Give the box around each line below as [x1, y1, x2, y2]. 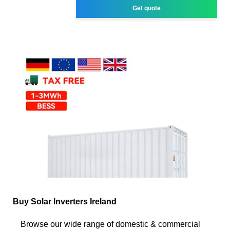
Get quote [132, 4, 161, 12]
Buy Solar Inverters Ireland [13, 197, 117, 206]
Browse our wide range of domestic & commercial [21, 219, 200, 228]
